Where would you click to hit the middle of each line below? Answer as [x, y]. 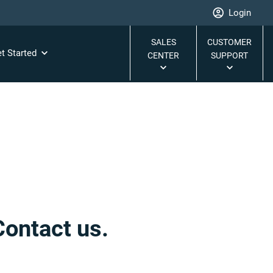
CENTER [164, 55]
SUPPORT [230, 55]
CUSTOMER [230, 42]
